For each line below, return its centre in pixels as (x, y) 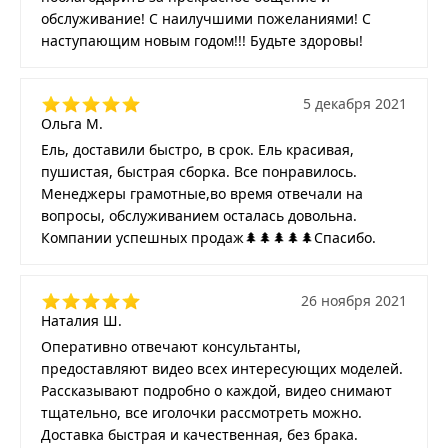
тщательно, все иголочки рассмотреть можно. (201, 413)
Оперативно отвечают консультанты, (171, 347)
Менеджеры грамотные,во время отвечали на (202, 194)
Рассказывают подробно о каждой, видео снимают (216, 391)
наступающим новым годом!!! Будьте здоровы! (202, 41)
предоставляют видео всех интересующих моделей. (222, 369)
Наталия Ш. (81, 321)
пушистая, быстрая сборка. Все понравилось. (199, 172)
